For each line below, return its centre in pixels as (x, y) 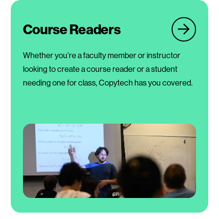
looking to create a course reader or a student (100, 69)
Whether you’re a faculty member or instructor (101, 55)
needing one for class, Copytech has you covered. (108, 83)
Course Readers (72, 29)
